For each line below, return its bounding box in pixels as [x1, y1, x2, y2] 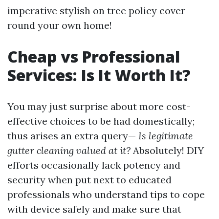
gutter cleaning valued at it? [7, 144, 131, 156]
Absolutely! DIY [131, 144, 204, 156]
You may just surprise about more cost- [7, 100, 191, 112]
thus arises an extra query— [7, 130, 136, 142]
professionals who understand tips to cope [7, 188, 205, 200]
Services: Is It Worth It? [7, 65, 191, 86]
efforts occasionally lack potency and [7, 159, 180, 171]
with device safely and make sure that [7, 203, 181, 215]
